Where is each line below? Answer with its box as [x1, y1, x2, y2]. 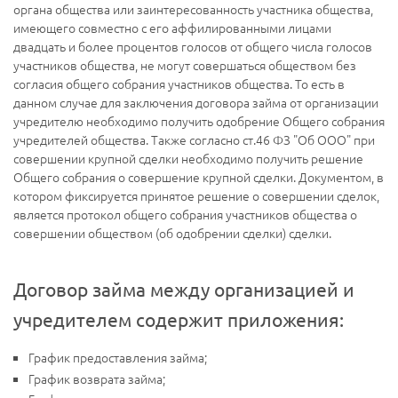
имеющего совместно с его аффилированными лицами [13, 19, 331, 37]
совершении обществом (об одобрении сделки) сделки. [13, 224, 331, 243]
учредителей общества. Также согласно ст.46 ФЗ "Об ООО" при [13, 131, 375, 149]
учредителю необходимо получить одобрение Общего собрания [13, 112, 385, 131]
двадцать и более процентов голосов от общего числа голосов [13, 37, 372, 56]
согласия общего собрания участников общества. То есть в [13, 75, 345, 93]
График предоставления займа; [28, 348, 207, 367]
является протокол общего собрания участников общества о [13, 205, 357, 224]
